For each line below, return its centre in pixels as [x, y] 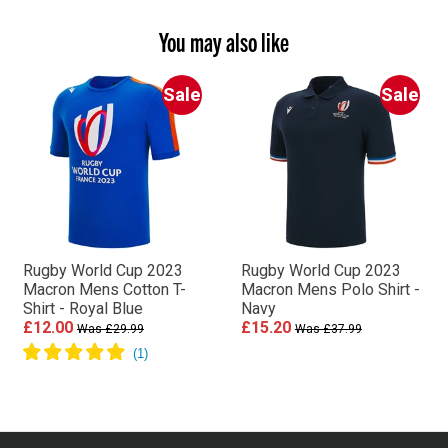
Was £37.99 [328, 329]
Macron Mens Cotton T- [104, 289]
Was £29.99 [110, 329]
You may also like [224, 41]
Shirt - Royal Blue [82, 308]
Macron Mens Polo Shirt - [330, 289]
